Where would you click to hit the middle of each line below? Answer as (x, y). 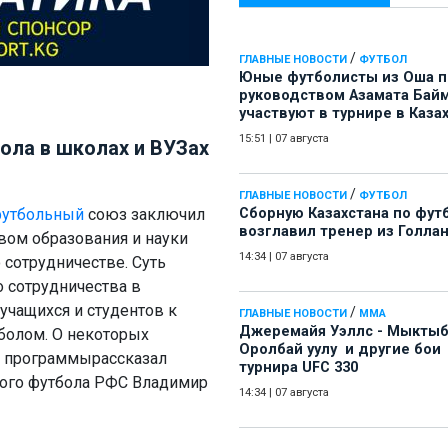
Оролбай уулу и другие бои (340, 350)
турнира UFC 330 (298, 368)
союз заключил (144, 215)
